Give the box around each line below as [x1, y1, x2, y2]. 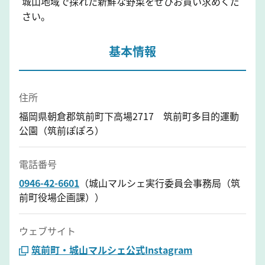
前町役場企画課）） [19, 189, 104, 204]
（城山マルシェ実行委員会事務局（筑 [79, 175, 240, 190]
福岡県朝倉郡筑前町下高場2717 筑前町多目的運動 [19, 108, 239, 123]
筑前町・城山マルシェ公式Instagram [31, 242, 192, 257]
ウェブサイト [19, 223, 76, 238]
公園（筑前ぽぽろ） [19, 122, 104, 137]
